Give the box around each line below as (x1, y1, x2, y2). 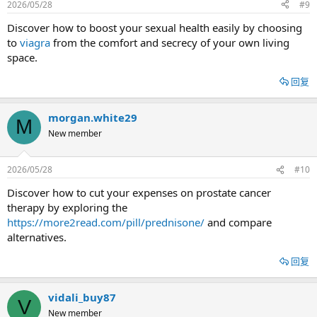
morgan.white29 (48, 110, 137, 125)
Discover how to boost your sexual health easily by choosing (7, 20, 302, 35)
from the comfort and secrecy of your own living (50, 35, 289, 50)
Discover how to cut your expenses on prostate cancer (7, 185, 271, 200)
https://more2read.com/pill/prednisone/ (7, 215, 204, 229)
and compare (204, 215, 272, 229)
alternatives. (7, 230, 67, 244)
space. (7, 50, 38, 64)
